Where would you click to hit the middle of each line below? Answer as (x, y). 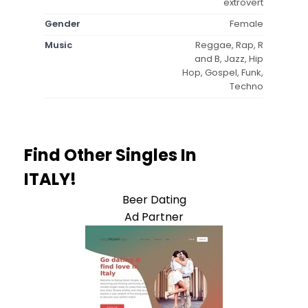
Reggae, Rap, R (229, 45)
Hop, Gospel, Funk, (223, 72)
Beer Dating (154, 199)
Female (246, 23)
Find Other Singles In (110, 155)
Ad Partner (154, 217)
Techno (246, 86)
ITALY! (50, 179)
